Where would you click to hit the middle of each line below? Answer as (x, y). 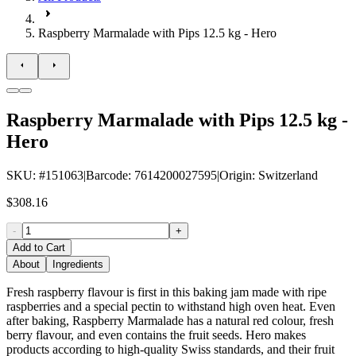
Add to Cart (39, 247)
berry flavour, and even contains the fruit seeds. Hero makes (156, 335)
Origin (236, 175)
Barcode (107, 175)
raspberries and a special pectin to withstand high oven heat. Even (171, 306)
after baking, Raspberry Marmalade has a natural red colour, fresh (170, 320)
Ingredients (78, 264)
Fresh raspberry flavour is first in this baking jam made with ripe (166, 292)
